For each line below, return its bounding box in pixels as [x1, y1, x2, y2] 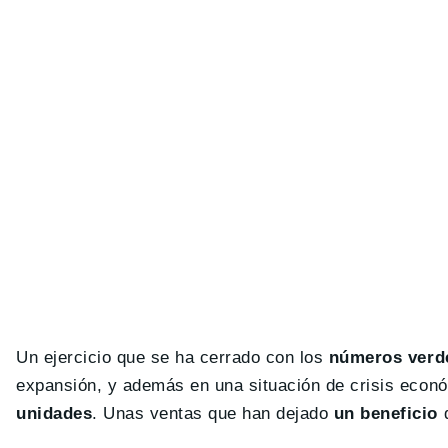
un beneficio [328, 403, 439, 423]
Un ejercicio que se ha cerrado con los [16, 347, 324, 367]
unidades [16, 403, 93, 423]
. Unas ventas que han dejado [92, 403, 329, 423]
